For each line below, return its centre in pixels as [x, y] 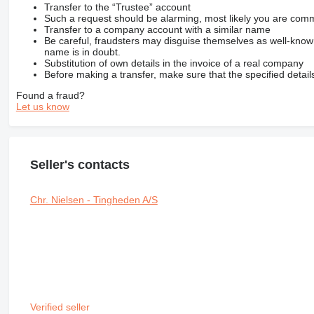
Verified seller [61, 307]
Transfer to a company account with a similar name [157, 29]
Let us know [42, 106]
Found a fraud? [50, 95]
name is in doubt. [82, 52]
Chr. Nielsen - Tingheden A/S [94, 199]
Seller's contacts [80, 164]
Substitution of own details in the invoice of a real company [173, 63]
